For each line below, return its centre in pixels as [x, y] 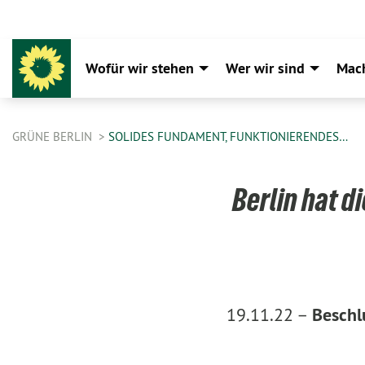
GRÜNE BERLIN [54, 136]
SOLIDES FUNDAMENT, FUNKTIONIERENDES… [228, 136]
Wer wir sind [265, 68]
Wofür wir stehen [140, 68]
